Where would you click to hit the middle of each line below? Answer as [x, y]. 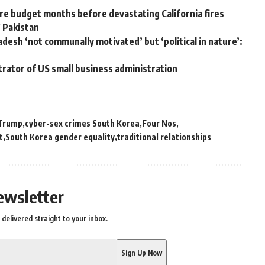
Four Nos [159, 123]
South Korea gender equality [60, 137]
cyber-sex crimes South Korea [82, 123]
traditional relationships [164, 137]
